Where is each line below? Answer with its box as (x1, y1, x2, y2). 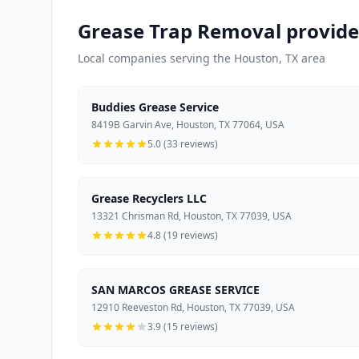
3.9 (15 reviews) (147, 320, 218, 334)
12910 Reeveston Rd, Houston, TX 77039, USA (91, 301, 295, 315)
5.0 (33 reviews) (147, 137, 218, 151)
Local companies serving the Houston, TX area (78, 50, 325, 67)
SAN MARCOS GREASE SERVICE (91, 282, 260, 298)
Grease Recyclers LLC (91, 191, 207, 207)
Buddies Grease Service (91, 99, 219, 115)
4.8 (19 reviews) (147, 228, 218, 243)
